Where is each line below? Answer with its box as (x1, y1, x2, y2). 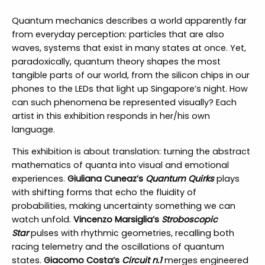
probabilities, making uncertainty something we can (11, 200, 235, 212)
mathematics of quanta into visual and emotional (11, 159, 229, 172)
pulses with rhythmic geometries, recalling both (28, 227, 234, 240)
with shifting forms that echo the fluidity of (11, 186, 196, 199)
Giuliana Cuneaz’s (67, 173, 146, 185)
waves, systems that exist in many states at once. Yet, (11, 41, 246, 54)
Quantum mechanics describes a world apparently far (11, 14, 247, 27)
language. (11, 123, 55, 135)
